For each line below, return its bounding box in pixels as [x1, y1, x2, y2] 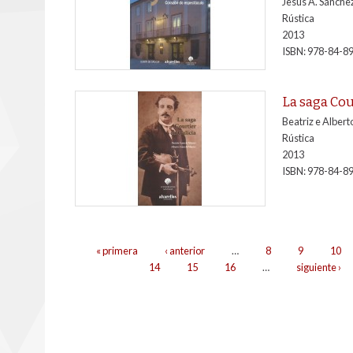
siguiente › [295, 261, 341, 274]
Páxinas [75, 243, 124, 259]
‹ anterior [164, 244, 205, 258]
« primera [95, 244, 138, 258]
